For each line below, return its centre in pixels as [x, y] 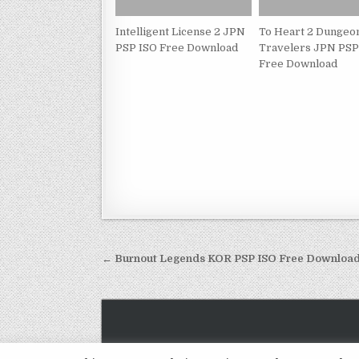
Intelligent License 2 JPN [180, 32]
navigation [157, 284]
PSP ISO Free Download [177, 48]
